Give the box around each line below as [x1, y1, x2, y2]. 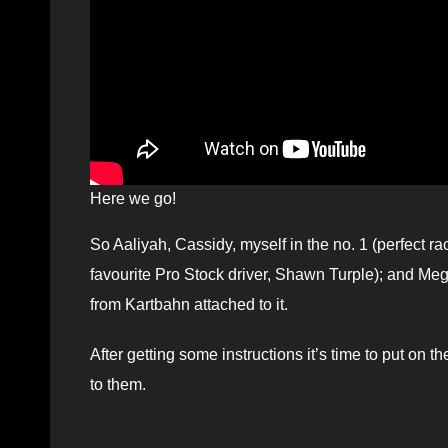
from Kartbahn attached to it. [90, 296, 288, 314]
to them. [90, 376, 146, 394]
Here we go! [90, 190, 176, 208]
